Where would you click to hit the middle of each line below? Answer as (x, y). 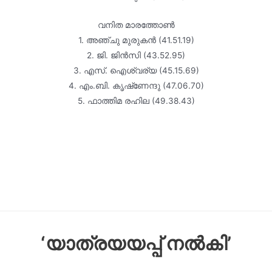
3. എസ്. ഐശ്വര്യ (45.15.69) (136, 70)
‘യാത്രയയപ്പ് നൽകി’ (136, 243)
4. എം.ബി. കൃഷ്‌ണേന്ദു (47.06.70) (136, 85)
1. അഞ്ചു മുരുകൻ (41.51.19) (136, 40)
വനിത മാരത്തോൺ (136, 25)
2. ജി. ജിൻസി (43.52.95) (136, 55)
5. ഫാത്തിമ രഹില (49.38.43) (136, 100)
